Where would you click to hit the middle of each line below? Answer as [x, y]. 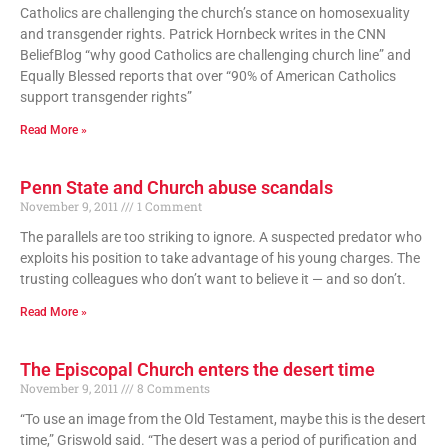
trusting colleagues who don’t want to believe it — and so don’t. [213, 278]
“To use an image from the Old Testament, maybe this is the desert [223, 418]
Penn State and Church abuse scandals [176, 187]
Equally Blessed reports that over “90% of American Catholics [208, 75]
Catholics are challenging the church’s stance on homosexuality [215, 12]
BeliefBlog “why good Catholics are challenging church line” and [215, 54]
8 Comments [172, 387]
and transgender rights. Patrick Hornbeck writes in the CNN [203, 33]
